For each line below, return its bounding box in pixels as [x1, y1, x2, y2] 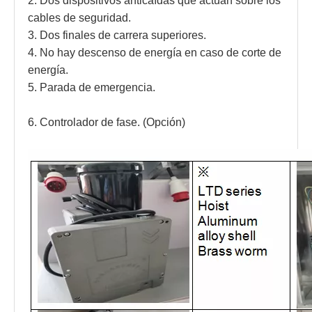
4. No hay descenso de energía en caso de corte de [28, 47, 281, 58]
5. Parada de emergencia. [28, 81, 158, 93]
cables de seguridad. [28, 12, 134, 24]
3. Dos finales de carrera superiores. [28, 29, 209, 41]
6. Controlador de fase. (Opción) [28, 116, 185, 128]
